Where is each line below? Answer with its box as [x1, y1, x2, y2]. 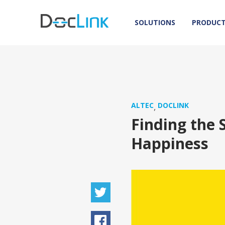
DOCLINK [158, 100, 189, 110]
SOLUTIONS [135, 18, 175, 27]
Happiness [131, 133, 208, 154]
